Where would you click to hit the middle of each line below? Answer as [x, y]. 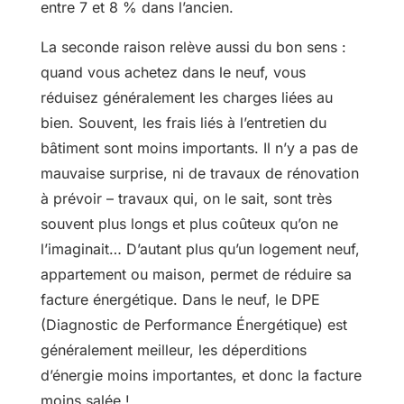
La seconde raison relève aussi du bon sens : [193, 47]
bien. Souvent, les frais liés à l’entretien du [183, 123]
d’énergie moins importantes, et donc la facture [201, 376]
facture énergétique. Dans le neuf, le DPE [180, 300]
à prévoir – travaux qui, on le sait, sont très [186, 199]
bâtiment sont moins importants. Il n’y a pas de [199, 148]
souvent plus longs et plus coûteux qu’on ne [189, 224]
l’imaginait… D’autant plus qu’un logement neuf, [200, 249]
